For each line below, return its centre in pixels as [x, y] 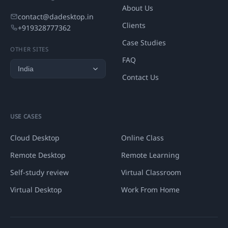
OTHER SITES [30, 49]
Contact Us [140, 77]
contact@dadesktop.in [56, 16]
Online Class [142, 138]
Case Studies [144, 42]
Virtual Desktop [36, 190]
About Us [138, 8]
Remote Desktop [38, 155]
